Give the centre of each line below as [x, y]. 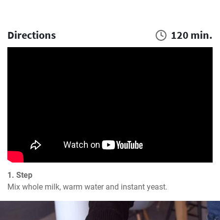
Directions [32, 35]
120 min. [192, 35]
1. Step [20, 175]
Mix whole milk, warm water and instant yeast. [87, 187]
